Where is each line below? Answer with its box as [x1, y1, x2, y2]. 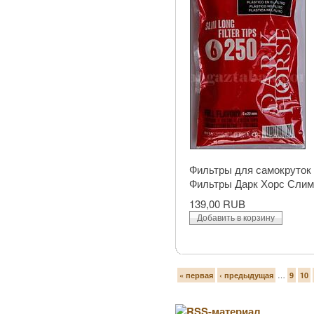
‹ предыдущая [219, 270, 273, 281]
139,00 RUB [189, 196, 245, 212]
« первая [179, 270, 213, 281]
